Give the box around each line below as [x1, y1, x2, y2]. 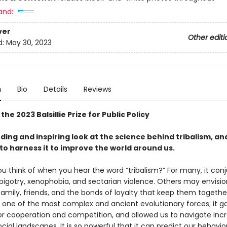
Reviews [83, 84, 111, 94]
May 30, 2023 [6, 37, 52, 48]
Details [43, 84, 67, 94]
